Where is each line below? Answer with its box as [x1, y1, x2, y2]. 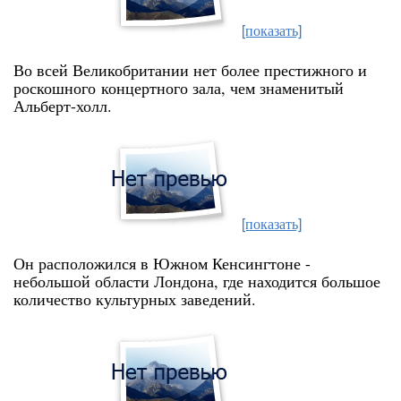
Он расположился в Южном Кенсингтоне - [13, 252, 311, 274]
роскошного [13, 77, 96, 98]
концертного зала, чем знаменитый [96, 77, 344, 98]
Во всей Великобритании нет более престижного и [13, 59, 367, 81]
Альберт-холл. [13, 95, 112, 116]
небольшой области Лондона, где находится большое [13, 270, 380, 292]
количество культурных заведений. [13, 288, 256, 310]
